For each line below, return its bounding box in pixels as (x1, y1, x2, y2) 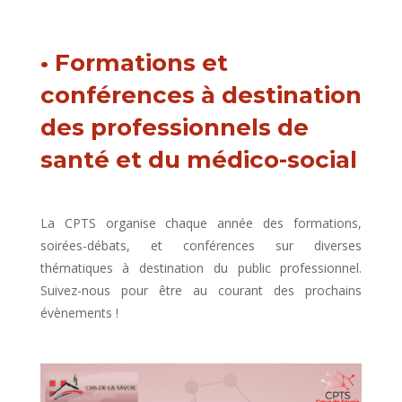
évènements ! (39, 304, 118, 321)
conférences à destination (39, 81, 362, 109)
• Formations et (39, 48, 228, 77)
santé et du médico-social (39, 145, 357, 174)
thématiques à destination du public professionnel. (39, 259, 363, 276)
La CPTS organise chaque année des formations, (39, 214, 363, 232)
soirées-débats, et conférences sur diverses (39, 237, 363, 254)
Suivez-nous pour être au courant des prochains (39, 282, 363, 299)
